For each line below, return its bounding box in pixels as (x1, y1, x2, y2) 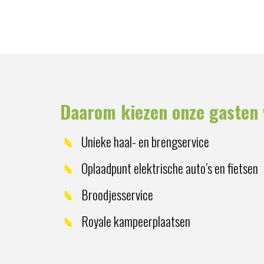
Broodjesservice (81, 185, 153, 204)
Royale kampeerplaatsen (81, 212, 190, 230)
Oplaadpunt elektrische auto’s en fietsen (81, 159, 258, 177)
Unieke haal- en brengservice (81, 132, 209, 151)
